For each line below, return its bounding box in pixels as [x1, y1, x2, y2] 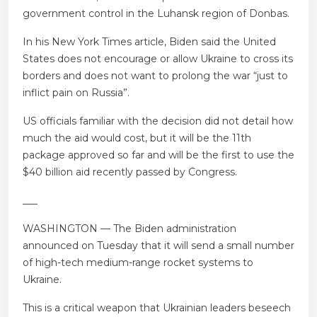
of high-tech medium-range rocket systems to [23, 256, 253, 270]
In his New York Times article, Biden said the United [23, 35, 276, 49]
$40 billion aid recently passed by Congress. [23, 166, 237, 179]
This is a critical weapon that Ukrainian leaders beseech [23, 301, 291, 315]
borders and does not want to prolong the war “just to [23, 69, 288, 83]
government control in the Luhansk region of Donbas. [23, 7, 289, 21]
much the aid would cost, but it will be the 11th [23, 132, 251, 145]
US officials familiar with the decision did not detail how [23, 115, 293, 128]
